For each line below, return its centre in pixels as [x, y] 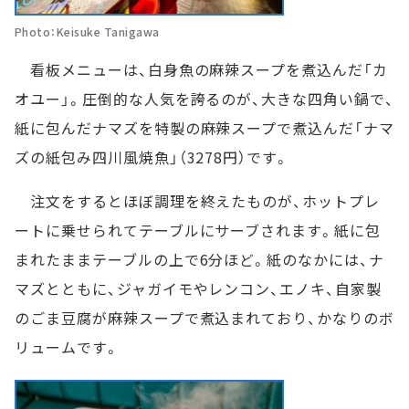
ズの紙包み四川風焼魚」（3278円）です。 [152, 157]
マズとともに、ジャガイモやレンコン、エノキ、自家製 [198, 288]
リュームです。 [67, 346]
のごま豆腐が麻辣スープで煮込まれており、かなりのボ [204, 317]
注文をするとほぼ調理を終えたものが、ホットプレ [198, 200]
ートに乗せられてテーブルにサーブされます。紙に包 [198, 230]
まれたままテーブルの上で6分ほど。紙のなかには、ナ [199, 259]
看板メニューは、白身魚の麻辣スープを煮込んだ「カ [201, 69]
